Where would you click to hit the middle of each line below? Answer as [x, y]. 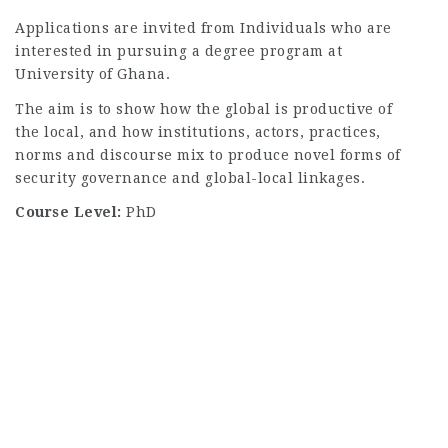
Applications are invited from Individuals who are [203, 28]
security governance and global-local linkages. [190, 177]
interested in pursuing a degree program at [178, 51]
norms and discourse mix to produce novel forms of [208, 154]
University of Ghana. [92, 74]
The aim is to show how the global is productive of [203, 108]
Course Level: [70, 212]
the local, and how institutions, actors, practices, [198, 131]
